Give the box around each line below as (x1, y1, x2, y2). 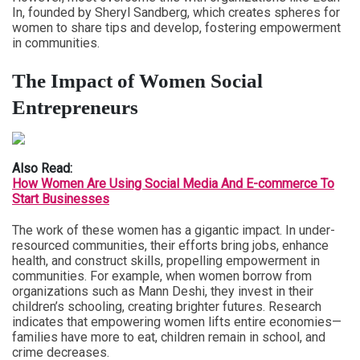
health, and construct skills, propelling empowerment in (12, 253, 320, 268)
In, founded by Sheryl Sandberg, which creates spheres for (12, 5, 340, 20)
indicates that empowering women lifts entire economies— (12, 314, 342, 329)
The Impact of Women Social (12, 70, 263, 92)
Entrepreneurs (12, 96, 138, 118)
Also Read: (12, 161, 72, 176)
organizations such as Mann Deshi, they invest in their (12, 284, 313, 299)
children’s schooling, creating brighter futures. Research (12, 299, 321, 314)
